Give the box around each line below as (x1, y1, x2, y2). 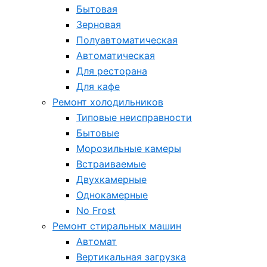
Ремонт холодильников (52, 96, 163, 108)
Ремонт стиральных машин (52, 220, 181, 232)
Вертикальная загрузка (76, 251, 186, 263)
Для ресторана (76, 65, 147, 77)
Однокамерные (76, 189, 148, 201)
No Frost (76, 204, 116, 216)
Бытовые (76, 127, 119, 139)
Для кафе (76, 80, 120, 92)
